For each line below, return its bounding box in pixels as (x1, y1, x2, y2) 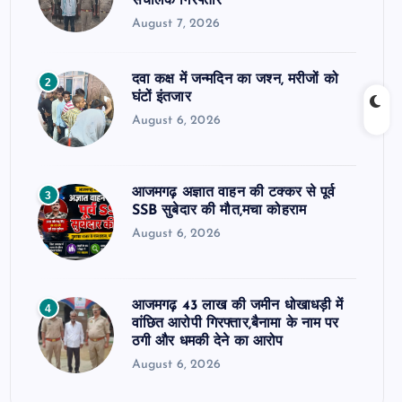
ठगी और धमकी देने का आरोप (131, 335, 284, 350)
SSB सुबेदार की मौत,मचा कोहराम (131, 204, 307, 219)
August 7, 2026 (131, 17, 220, 31)
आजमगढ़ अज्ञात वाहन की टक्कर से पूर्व (131, 186, 336, 201)
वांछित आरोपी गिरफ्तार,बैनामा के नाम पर (131, 317, 339, 332)
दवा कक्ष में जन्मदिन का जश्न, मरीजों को (131, 73, 338, 88)
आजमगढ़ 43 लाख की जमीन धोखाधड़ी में (131, 299, 344, 314)
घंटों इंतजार (131, 91, 191, 106)
